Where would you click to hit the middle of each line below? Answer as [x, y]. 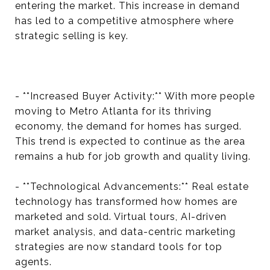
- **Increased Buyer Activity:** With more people [135, 96]
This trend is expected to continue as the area [130, 141]
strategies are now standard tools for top [119, 247]
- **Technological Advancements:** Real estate [132, 187]
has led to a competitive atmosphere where [124, 21]
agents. [33, 262]
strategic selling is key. [72, 36]
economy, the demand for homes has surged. [128, 126]
